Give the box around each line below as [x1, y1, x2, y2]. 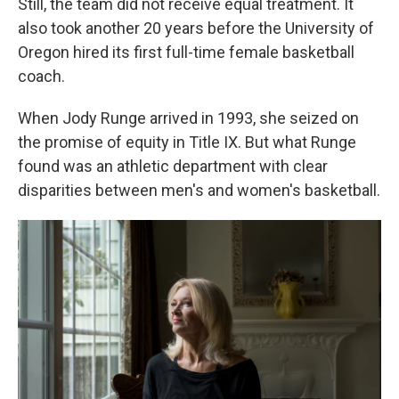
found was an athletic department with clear [18, 157, 328, 176]
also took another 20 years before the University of [18, 19, 374, 38]
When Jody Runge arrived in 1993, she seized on [18, 109, 359, 128]
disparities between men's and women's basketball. [18, 181, 380, 200]
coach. [18, 67, 65, 86]
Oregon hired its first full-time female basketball [18, 43, 354, 62]
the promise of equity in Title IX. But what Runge [18, 133, 356, 152]
